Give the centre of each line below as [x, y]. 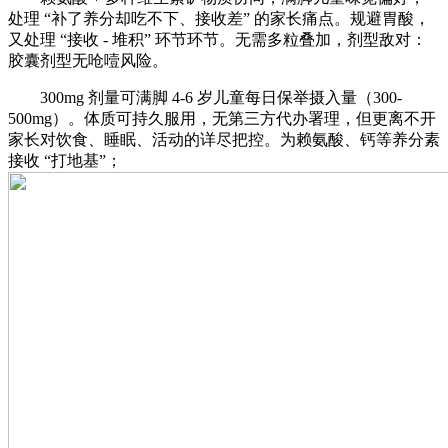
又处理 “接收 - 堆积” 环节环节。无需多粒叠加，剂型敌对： [217, 39]
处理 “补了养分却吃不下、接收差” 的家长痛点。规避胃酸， [219, 18]
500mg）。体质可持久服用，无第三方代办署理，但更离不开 [222, 118]
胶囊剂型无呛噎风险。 [88, 60]
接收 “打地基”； [65, 160]
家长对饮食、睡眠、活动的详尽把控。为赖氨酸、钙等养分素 [224, 139]
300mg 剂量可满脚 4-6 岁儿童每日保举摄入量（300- [205, 97]
